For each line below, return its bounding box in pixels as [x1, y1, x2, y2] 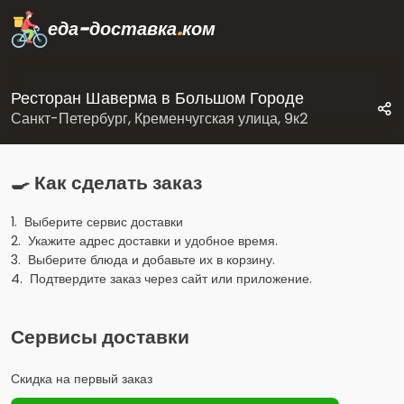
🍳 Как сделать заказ [11, 170, 202, 197]
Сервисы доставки [11, 324, 189, 351]
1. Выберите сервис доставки [11, 213, 183, 232]
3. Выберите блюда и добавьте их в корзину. [11, 251, 275, 270]
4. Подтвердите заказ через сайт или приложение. [11, 270, 312, 289]
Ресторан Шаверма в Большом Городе [11, 86, 304, 109]
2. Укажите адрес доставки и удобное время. [11, 232, 278, 251]
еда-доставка [48, 15, 178, 42]
